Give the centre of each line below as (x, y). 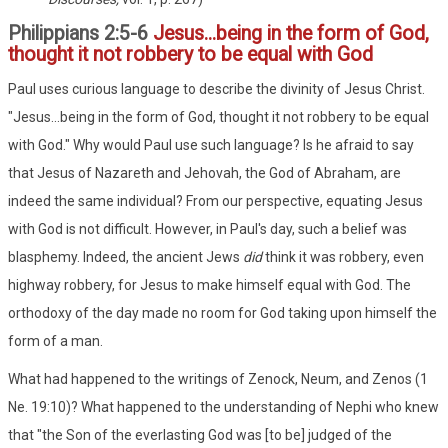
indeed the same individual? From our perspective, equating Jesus (215, 200)
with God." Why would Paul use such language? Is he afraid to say (211, 144)
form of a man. (55, 340)
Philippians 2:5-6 (80, 33)
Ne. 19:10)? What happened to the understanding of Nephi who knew (223, 406)
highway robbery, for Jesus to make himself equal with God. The (209, 284)
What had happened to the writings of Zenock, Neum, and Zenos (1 (218, 378)
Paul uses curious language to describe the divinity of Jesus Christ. (216, 88)
